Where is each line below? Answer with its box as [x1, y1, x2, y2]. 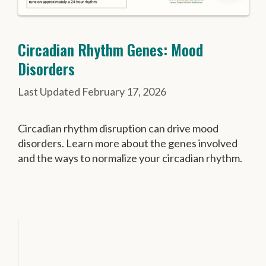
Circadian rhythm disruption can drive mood [18, 122, 218, 135]
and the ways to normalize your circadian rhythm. [18, 151, 242, 165]
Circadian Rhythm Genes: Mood [18, 39, 203, 61]
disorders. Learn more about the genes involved [18, 137, 237, 150]
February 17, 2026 [82, 85, 166, 99]
